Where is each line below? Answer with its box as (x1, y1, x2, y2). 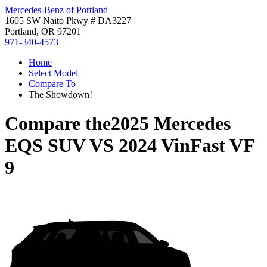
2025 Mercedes (111, 113, 231, 135)
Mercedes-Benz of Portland (5, 5, 108, 15)
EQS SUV (5, 135, 85, 157)
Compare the (5, 113, 111, 135)
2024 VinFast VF (119, 135, 254, 157)
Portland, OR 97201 (5, 26, 81, 36)
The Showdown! (29, 89, 92, 100)
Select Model (29, 68, 78, 78)
